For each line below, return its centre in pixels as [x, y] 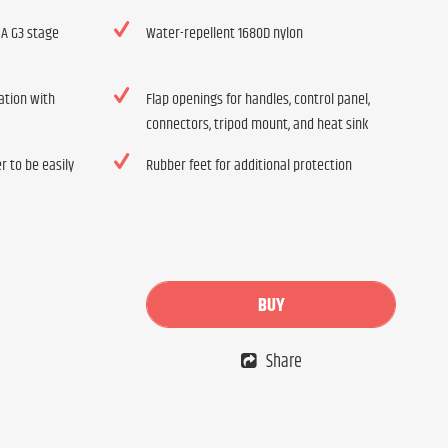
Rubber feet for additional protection [248, 165]
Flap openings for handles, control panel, [257, 99]
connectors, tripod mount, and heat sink [256, 124]
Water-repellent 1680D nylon [224, 33]
